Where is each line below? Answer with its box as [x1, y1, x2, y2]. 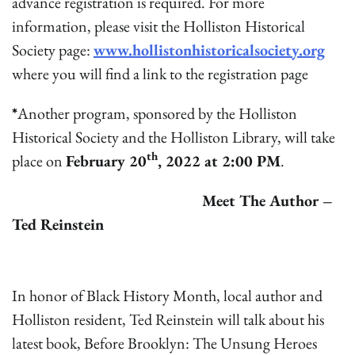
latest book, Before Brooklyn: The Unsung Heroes [12, 332, 317, 353]
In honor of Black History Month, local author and [12, 284, 323, 306]
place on [12, 150, 66, 171]
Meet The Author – [202, 189, 333, 211]
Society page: [12, 39, 94, 60]
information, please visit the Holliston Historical [12, 15, 305, 36]
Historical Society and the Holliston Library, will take [12, 126, 335, 147]
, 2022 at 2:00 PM [158, 150, 281, 171]
